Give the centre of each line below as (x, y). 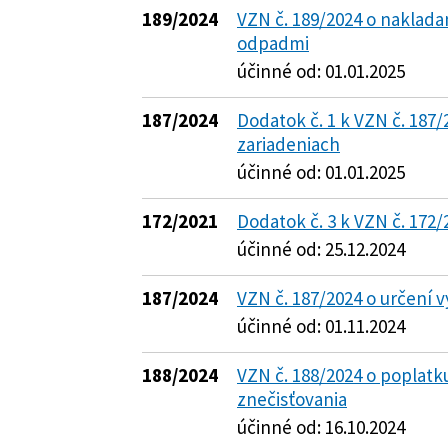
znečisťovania (292, 399)
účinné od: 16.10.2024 (321, 427)
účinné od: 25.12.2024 (321, 249)
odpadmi (273, 43)
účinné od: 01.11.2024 (321, 326)
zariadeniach (288, 144)
